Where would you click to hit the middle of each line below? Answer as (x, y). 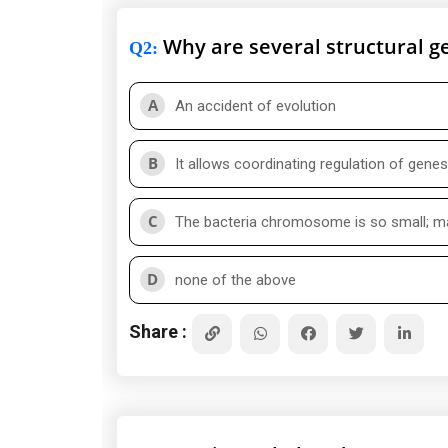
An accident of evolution (255, 106)
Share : (158, 331)
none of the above (235, 280)
